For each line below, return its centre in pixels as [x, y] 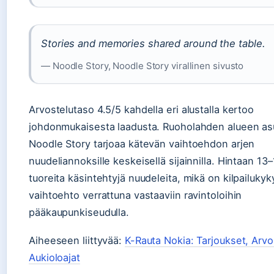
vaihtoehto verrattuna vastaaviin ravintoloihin [135, 195]
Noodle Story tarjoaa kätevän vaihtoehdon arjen [142, 144]
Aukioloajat [54, 257]
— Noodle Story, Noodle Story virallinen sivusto [143, 66]
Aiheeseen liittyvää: [77, 240]
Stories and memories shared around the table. [153, 44]
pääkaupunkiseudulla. [79, 213]
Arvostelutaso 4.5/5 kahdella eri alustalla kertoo [142, 110]
